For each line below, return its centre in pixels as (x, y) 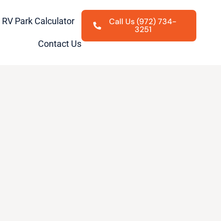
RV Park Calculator (38, 21)
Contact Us (60, 44)
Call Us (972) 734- (143, 21)
